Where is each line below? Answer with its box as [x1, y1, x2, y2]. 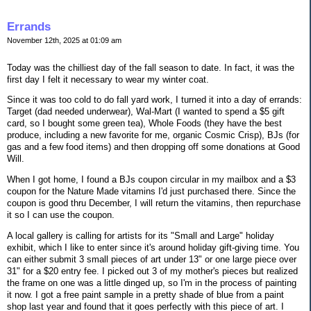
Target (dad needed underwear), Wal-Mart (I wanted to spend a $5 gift [7, 106, 285, 117]
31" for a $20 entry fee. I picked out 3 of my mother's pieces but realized [7, 266, 298, 277]
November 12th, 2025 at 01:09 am [7, 35, 121, 44]
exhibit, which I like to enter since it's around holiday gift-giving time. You [7, 242, 299, 253]
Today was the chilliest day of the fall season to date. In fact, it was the [7, 62, 294, 73]
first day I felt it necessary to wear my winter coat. [7, 74, 209, 85]
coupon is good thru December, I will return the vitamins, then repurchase [7, 198, 301, 209]
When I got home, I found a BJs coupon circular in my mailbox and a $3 [7, 174, 296, 185]
